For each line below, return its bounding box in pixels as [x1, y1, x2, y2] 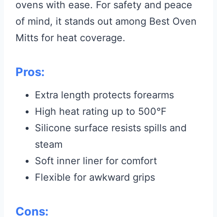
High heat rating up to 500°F [35, 106, 167, 118]
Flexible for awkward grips [35, 171, 155, 184]
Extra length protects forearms [35, 89, 174, 101]
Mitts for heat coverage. [15, 32, 125, 44]
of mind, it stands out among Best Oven [15, 15, 197, 28]
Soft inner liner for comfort [35, 155, 157, 167]
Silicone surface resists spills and [35, 122, 186, 134]
